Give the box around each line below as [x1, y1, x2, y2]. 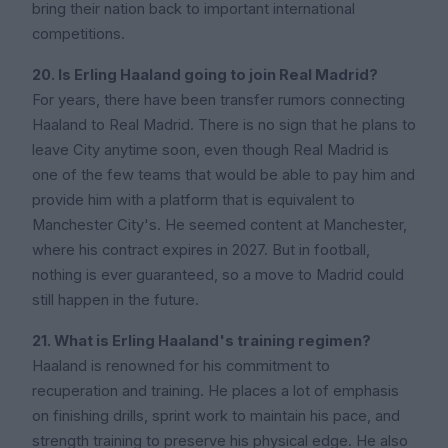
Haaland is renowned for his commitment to [32, 357, 330, 376]
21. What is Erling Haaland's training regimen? [32, 332, 371, 351]
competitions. [32, 25, 125, 44]
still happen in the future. [32, 291, 199, 310]
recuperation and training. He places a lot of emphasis [32, 382, 399, 401]
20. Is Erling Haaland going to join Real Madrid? [32, 66, 378, 85]
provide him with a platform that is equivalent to [32, 191, 355, 210]
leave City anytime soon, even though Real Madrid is [32, 141, 389, 160]
